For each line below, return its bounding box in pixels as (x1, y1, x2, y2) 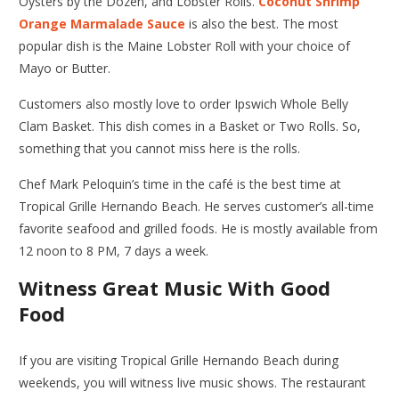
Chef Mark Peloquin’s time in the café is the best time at (19, 175, 342, 192)
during (299, 351, 339, 369)
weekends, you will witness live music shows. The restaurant (19, 373, 367, 391)
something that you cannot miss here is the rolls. (19, 139, 301, 157)
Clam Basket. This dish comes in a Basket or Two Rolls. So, (19, 117, 362, 134)
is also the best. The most (185, 14, 339, 32)
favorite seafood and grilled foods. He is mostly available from (19, 219, 379, 237)
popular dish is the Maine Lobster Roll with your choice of (19, 37, 351, 54)
